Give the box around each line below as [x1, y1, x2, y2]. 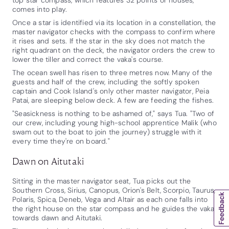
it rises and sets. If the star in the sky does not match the [12, 36, 205, 45]
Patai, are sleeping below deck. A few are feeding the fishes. [12, 95, 214, 105]
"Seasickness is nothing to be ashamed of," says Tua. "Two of [12, 108, 215, 118]
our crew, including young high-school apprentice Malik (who [12, 118, 217, 127]
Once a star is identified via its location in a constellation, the [12, 17, 216, 27]
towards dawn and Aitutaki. [12, 213, 103, 222]
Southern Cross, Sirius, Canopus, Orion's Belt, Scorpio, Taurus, [12, 185, 216, 195]
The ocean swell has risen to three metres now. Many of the [12, 67, 213, 77]
